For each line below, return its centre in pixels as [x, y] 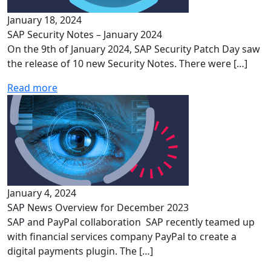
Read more [32, 88]
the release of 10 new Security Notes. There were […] [127, 64]
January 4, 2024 [42, 193]
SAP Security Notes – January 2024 [85, 34]
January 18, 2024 [44, 20]
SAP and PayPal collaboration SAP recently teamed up [131, 222]
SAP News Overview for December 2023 [98, 207]
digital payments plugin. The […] [80, 251]
